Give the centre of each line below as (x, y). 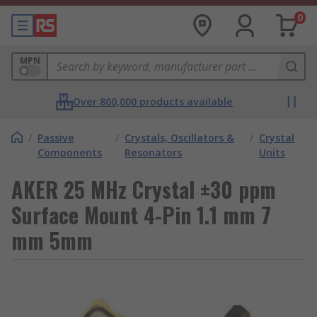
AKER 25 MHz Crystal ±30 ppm (144, 189)
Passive (56, 138)
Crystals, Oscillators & (180, 138)
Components (70, 152)
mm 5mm (52, 240)
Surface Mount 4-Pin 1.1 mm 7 (141, 215)
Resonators (154, 152)
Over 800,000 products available (153, 102)
